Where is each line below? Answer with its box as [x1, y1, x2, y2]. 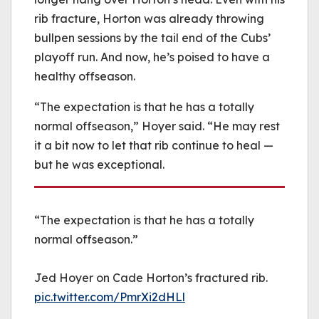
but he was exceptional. [34, 157, 164, 172]
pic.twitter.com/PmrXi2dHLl [34, 290, 185, 304]
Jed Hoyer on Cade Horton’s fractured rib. [34, 271, 268, 285]
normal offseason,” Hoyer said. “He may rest [34, 119, 280, 133]
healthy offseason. [34, 69, 135, 83]
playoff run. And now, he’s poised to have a [34, 50, 270, 64]
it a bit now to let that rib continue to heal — [34, 138, 273, 152]
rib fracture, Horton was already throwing [34, 11, 264, 26]
